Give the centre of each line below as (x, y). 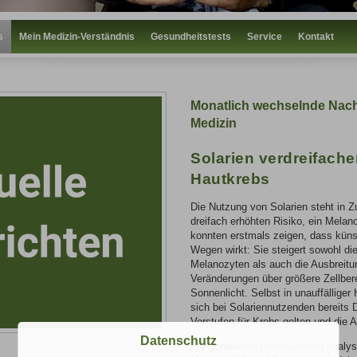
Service (265, 37)
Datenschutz (178, 340)
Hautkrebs (230, 179)
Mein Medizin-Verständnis (77, 37)
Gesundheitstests (191, 37)
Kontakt (316, 37)
